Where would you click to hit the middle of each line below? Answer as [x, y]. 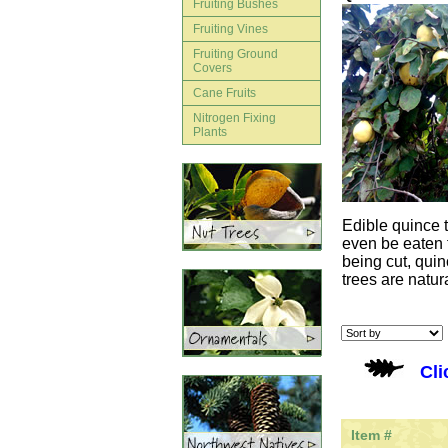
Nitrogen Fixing [234, 118]
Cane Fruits [224, 93]
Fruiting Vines [230, 29]
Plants [210, 132]
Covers [212, 68]
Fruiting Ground [235, 54]
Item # [371, 435]
